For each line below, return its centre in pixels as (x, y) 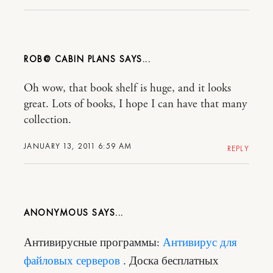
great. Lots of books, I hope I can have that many (135, 104)
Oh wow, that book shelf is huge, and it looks (127, 88)
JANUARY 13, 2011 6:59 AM (78, 146)
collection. (48, 120)
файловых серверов (72, 261)
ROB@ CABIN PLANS (70, 59)
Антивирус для (200, 243)
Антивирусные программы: (93, 243)
